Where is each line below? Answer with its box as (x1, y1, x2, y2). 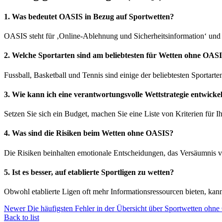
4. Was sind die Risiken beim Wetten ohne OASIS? (4, 129, 173, 138)
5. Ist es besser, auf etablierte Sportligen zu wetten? (4, 167, 174, 176)
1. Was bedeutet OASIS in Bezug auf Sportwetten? (4, 12, 174, 21)
